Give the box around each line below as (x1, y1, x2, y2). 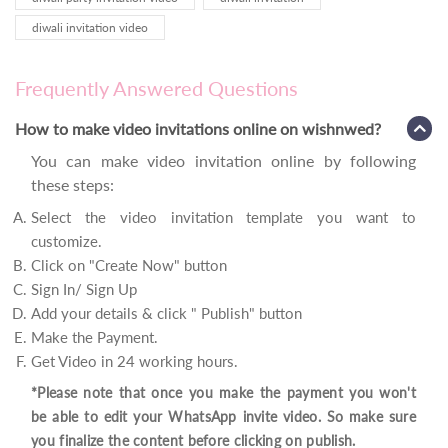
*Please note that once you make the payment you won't (31, 384, 416, 402)
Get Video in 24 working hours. (31, 352, 238, 371)
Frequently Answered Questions (15, 76, 298, 101)
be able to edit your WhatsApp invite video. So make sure (31, 408, 416, 426)
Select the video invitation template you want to (31, 208, 416, 227)
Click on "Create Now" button (31, 256, 227, 275)
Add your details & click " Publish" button (31, 304, 302, 323)
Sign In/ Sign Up (31, 280, 137, 299)
